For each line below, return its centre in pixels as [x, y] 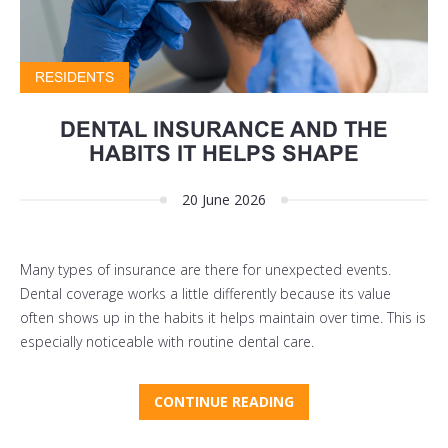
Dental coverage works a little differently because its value [205, 294]
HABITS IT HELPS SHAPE [224, 154]
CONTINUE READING [224, 402]
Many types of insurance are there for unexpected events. [205, 270]
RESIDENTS [74, 77]
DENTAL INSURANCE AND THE [224, 130]
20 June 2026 [224, 200]
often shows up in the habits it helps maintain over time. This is [223, 318]
